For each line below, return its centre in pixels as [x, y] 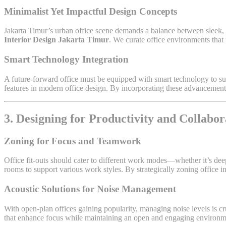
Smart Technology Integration [66, 60]
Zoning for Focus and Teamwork [73, 141]
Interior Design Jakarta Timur [56, 40]
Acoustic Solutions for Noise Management [90, 189]
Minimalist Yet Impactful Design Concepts [91, 11]
